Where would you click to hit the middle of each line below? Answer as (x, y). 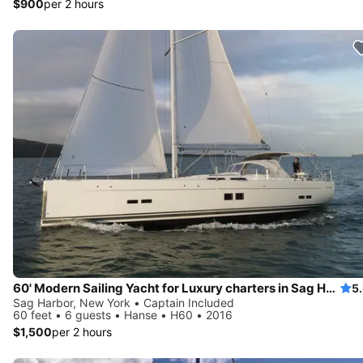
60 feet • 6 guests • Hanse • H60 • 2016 (123, 314)
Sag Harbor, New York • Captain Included (124, 302)
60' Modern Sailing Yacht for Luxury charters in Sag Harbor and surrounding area (331, 288)
